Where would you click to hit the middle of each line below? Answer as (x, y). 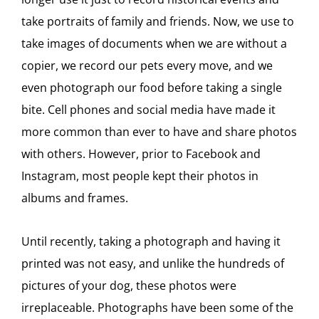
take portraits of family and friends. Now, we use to (158, 21)
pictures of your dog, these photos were (129, 286)
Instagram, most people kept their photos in (140, 176)
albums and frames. (75, 198)
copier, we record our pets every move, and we (147, 66)
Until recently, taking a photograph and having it (151, 241)
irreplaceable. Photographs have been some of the (157, 308)
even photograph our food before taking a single (152, 88)
